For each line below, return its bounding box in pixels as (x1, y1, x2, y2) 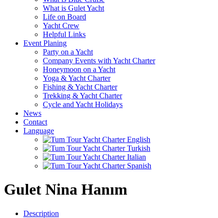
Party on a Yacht (43, 48, 93, 56)
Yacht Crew (43, 21, 79, 30)
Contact (23, 118, 47, 126)
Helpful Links (43, 30, 86, 38)
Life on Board (43, 13, 86, 21)
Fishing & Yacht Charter (43, 83, 117, 91)
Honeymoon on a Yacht (43, 65, 115, 73)
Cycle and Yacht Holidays (43, 100, 123, 109)
